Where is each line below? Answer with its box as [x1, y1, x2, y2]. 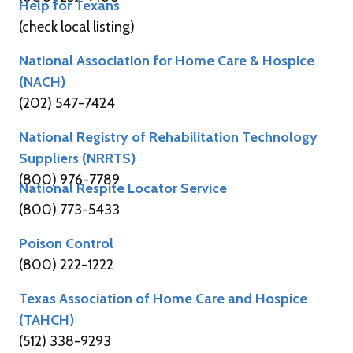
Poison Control [19, 234, 113, 252]
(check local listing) [19, 17, 135, 35]
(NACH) [19, 72, 65, 91]
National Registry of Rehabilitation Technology [19, 128, 318, 146]
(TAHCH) [19, 310, 74, 329]
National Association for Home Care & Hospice [19, 51, 314, 69]
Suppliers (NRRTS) [19, 149, 136, 167]
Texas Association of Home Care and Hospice [19, 289, 307, 307]
